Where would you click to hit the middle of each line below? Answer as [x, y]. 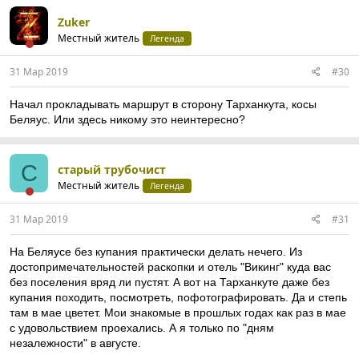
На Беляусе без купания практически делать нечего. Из [156, 252]
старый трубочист [112, 169]
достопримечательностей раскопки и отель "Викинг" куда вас [170, 267]
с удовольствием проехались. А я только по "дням [142, 328]
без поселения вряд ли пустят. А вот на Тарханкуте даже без [169, 282]
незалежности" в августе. [75, 343]
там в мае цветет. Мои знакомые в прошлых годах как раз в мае [178, 313]
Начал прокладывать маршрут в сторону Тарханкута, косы [163, 104]
